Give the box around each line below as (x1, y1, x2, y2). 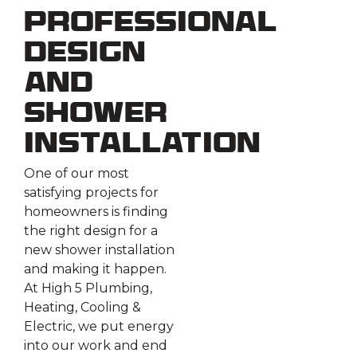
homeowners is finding (24, 204, 168, 220)
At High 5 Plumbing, (24, 280, 152, 296)
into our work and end (24, 338, 167, 354)
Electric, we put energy (24, 319, 174, 335)
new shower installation (24, 242, 175, 258)
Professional (24, 10, 276, 40)
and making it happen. (24, 261, 167, 277)
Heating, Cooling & (24, 300, 141, 316)
